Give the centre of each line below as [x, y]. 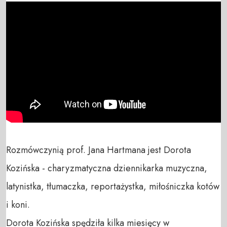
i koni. [18, 204]
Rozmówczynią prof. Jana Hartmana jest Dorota [99, 150]
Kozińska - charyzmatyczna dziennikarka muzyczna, [107, 168]
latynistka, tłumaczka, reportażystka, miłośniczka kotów [113, 186]
